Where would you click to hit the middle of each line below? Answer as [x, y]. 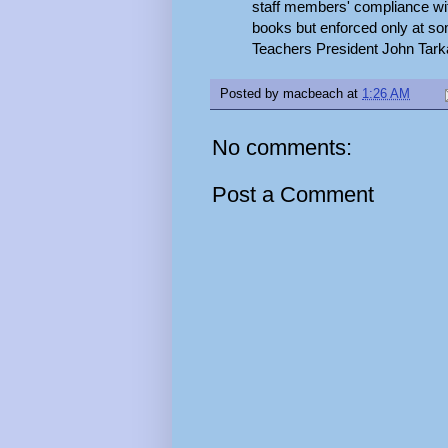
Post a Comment [293, 195]
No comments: [282, 148]
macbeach [313, 94]
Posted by [251, 94]
